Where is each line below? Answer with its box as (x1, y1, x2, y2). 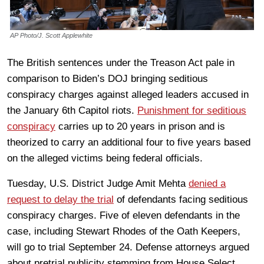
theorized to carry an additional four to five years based (7, 136, 250, 148)
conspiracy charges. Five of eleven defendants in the (7, 209, 240, 221)
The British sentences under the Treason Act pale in (7, 57, 235, 68)
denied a (189, 177, 226, 189)
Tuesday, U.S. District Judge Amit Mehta (7, 177, 189, 189)
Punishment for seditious (137, 104, 246, 116)
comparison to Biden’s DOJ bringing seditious (7, 72, 208, 84)
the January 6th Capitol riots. (7, 104, 137, 116)
